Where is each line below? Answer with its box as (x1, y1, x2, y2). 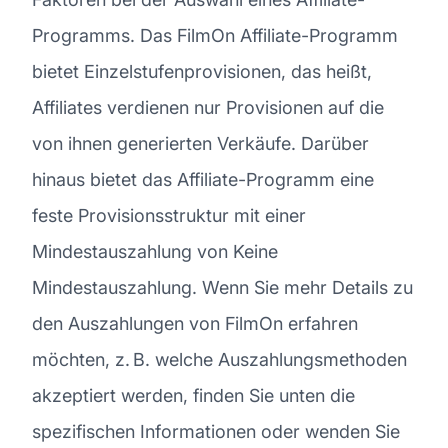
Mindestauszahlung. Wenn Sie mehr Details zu (32, 276, 413, 298)
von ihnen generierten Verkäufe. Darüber (32, 132, 369, 154)
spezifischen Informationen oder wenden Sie (32, 420, 400, 442)
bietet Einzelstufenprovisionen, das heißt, (32, 60, 372, 82)
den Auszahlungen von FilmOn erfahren (32, 312, 358, 334)
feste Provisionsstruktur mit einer (32, 204, 306, 226)
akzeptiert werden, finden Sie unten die (32, 384, 355, 406)
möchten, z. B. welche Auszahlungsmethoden (32, 348, 407, 370)
